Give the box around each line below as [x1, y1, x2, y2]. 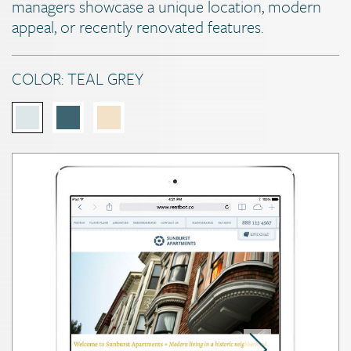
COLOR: [12, 66, 67, 90]
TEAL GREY [67, 66, 143, 90]
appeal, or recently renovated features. [12, 14, 263, 38]
